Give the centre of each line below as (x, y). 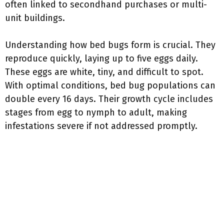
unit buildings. (35, 18)
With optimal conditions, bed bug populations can (110, 85)
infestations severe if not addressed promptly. (101, 126)
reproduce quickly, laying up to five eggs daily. (101, 58)
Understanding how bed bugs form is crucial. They (110, 45)
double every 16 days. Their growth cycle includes (109, 99)
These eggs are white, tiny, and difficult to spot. (104, 72)
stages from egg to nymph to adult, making (96, 112)
